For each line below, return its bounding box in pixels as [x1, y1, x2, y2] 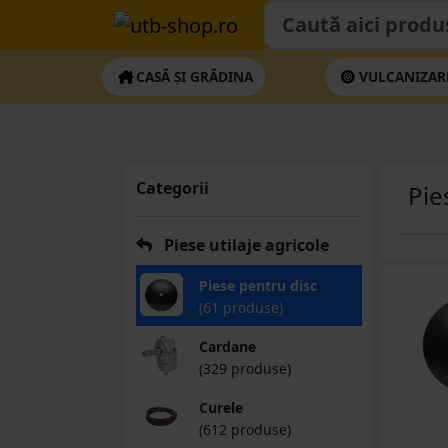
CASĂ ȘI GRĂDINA [136, 67, 253, 86]
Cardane [198, 337, 256, 356]
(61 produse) [198, 298, 283, 317]
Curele [198, 398, 243, 417]
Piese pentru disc [198, 276, 317, 295]
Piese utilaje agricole [160, 234, 329, 256]
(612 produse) [198, 420, 291, 439]
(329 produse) [198, 359, 291, 378]
